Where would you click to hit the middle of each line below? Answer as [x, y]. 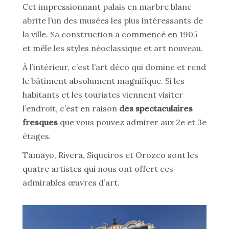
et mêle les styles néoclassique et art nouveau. [113, 48]
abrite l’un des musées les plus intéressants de [113, 21]
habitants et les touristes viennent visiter [103, 95]
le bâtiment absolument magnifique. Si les [104, 81]
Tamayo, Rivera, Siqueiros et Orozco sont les [110, 155]
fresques [40, 122]
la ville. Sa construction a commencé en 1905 [110, 35]
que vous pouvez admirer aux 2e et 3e [132, 122]
